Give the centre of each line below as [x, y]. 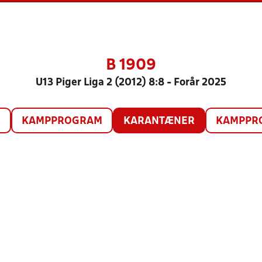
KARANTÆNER [159, 121]
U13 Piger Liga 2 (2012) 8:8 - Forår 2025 [131, 83]
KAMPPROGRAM [62, 121]
